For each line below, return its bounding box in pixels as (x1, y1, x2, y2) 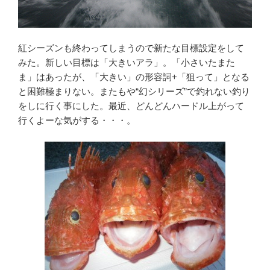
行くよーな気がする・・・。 (18, 115, 136, 126)
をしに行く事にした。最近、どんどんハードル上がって (18, 101, 244, 111)
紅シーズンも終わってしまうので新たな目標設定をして (18, 43, 244, 54)
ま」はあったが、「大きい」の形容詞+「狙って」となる (18, 72, 250, 83)
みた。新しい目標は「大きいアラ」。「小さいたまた (18, 57, 235, 68)
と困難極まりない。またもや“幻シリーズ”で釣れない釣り (18, 86, 250, 97)
